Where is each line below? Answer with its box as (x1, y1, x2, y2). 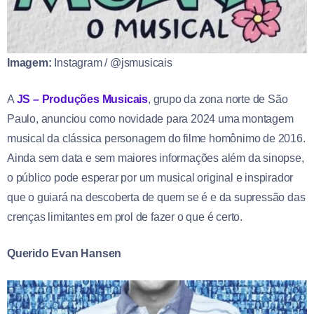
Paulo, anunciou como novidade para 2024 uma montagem (7, 112, 294, 125)
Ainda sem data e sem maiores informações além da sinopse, (7, 151, 304, 164)
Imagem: (7, 56, 52, 69)
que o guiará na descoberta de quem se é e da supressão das (7, 191, 306, 203)
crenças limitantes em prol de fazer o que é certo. (7, 210, 243, 223)
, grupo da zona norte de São (148, 93, 288, 105)
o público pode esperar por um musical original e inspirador (7, 171, 294, 184)
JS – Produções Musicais (16, 93, 149, 105)
